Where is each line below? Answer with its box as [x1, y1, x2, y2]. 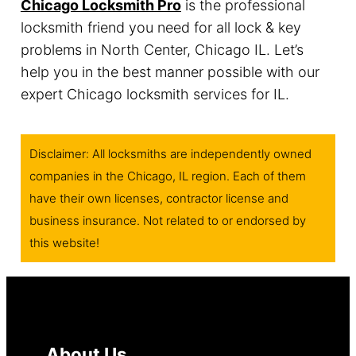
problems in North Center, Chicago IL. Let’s [20, 41, 304, 58]
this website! [29, 235, 99, 251]
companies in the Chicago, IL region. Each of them [29, 168, 306, 184]
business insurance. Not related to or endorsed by [29, 213, 306, 229]
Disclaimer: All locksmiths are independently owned [29, 146, 311, 162]
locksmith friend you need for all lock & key [20, 18, 301, 36]
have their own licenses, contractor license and [29, 191, 288, 207]
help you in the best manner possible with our [20, 63, 319, 80]
